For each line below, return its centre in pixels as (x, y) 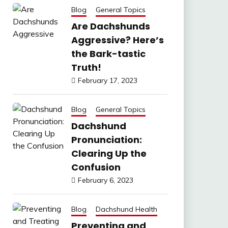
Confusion (96, 167)
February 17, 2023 (107, 80)
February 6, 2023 (105, 180)
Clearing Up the (109, 153)
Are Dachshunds (110, 26)
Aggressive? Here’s (117, 40)
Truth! (86, 67)
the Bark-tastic (108, 54)
